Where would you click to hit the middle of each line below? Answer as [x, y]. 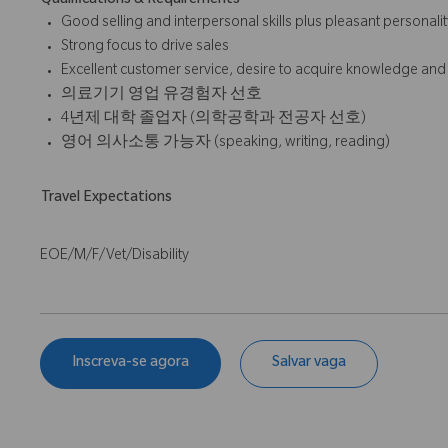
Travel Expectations [106, 199]
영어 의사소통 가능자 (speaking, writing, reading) [225, 144]
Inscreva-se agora [130, 363]
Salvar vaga [309, 363]
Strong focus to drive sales [145, 48]
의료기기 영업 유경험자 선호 [161, 96]
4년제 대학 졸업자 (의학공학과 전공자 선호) [213, 120]
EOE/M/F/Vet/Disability [114, 257]
